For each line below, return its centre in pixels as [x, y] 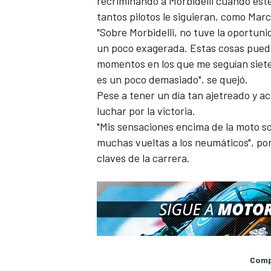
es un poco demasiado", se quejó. [172, 79]
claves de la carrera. [143, 158]
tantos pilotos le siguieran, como [172, 16]
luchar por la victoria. [146, 110]
